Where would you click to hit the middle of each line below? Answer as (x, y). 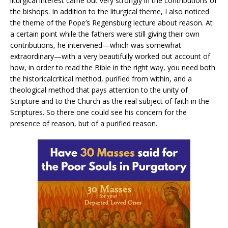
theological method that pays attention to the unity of (99, 90)
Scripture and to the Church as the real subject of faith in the (110, 101)
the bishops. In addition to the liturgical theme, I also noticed (110, 11)
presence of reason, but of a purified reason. (84, 123)
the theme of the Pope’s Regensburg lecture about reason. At (111, 22)
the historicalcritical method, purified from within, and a (101, 78)
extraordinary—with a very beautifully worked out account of (110, 56)
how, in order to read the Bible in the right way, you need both (113, 67)
